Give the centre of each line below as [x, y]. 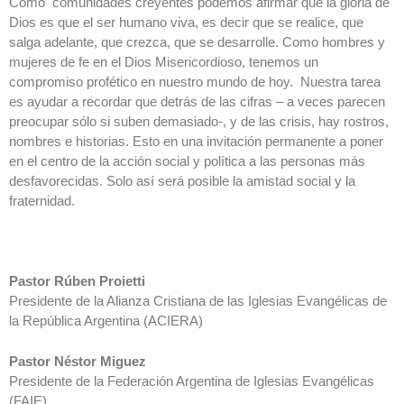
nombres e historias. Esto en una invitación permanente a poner [196, 142]
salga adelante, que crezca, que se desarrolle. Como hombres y [197, 42]
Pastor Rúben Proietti [77, 281]
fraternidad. [42, 201]
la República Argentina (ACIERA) [106, 321]
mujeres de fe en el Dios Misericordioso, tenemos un [164, 62]
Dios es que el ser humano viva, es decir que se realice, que [186, 23]
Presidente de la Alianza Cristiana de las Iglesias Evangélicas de [198, 301]
